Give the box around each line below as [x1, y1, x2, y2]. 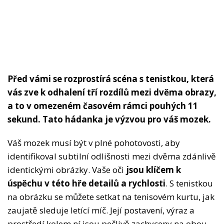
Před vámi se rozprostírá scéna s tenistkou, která [7, 73, 214, 85]
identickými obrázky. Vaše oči [7, 164, 126, 176]
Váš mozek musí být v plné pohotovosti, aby [7, 137, 180, 149]
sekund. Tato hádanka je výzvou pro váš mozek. [7, 113, 211, 125]
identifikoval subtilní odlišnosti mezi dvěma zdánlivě [7, 150, 216, 162]
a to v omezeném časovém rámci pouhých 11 [7, 100, 198, 112]
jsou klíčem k [126, 164, 181, 176]
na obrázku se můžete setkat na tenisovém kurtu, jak [7, 191, 214, 203]
